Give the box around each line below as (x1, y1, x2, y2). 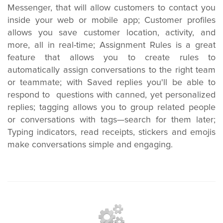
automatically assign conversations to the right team (7, 66, 216, 75)
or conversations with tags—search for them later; (7, 115, 216, 124)
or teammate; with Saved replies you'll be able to (7, 78, 216, 87)
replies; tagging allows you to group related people (7, 103, 216, 112)
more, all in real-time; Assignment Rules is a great (7, 41, 216, 50)
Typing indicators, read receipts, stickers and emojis (7, 128, 216, 137)
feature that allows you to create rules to (7, 53, 216, 62)
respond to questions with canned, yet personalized (7, 91, 216, 100)
